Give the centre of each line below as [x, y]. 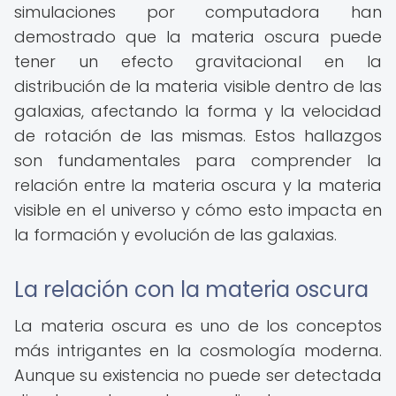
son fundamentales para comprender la [198, 160]
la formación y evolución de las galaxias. [175, 235]
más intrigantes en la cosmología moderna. [198, 350]
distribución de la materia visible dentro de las [198, 86]
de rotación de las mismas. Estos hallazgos [198, 136]
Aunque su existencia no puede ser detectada [198, 375]
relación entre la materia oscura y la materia [198, 185]
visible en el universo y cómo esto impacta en [198, 210]
